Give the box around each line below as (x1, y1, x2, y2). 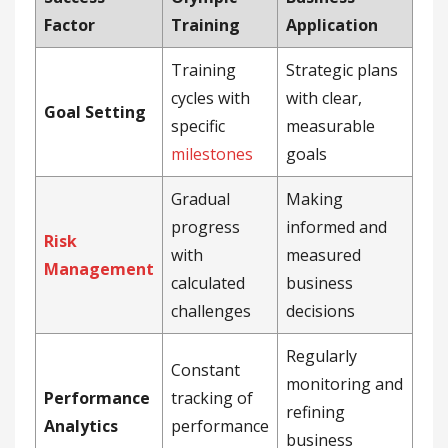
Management (44, 258, 154, 280)
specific (171, 115, 225, 137)
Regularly (286, 345, 357, 367)
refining (286, 401, 345, 423)
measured (286, 244, 361, 266)
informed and (286, 216, 387, 238)
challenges (171, 300, 251, 322)
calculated (171, 272, 245, 294)
